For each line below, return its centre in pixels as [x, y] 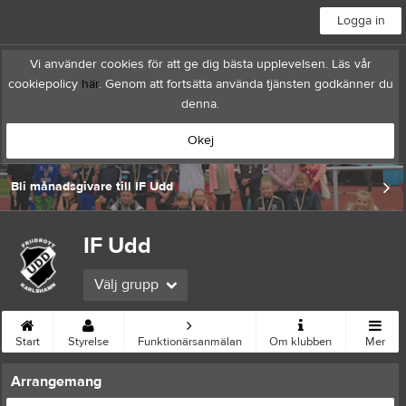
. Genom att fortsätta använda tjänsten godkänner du [246, 84]
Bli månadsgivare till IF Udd [92, 187]
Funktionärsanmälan [189, 342]
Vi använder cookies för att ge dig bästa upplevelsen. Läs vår [200, 64]
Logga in [361, 21]
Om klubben [301, 342]
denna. [200, 104]
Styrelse [88, 342]
